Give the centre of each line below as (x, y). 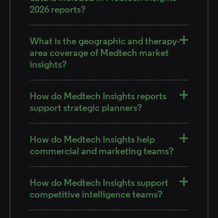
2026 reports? (58, 9)
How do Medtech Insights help (92, 139)
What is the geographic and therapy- (105, 41)
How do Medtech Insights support (99, 182)
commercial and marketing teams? (102, 151)
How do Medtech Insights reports (98, 96)
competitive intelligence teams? (96, 194)
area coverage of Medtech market (99, 53)
